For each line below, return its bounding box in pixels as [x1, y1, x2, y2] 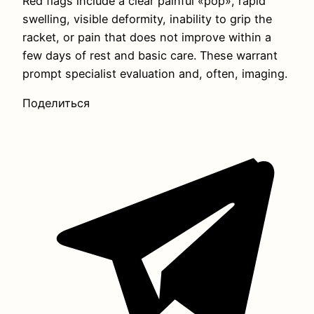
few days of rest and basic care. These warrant [22, 48, 278, 62]
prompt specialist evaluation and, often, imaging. [22, 66, 287, 81]
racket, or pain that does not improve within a [22, 29, 271, 44]
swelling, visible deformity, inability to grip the [22, 11, 272, 26]
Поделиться [22, 95, 90, 110]
